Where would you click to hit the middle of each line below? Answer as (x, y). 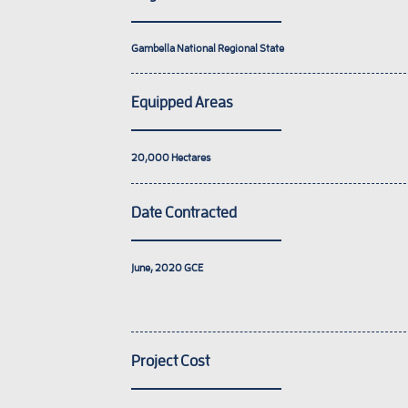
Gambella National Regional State (208, 48)
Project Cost (170, 360)
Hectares (191, 157)
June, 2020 (158, 267)
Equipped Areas (182, 102)
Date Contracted (184, 212)
